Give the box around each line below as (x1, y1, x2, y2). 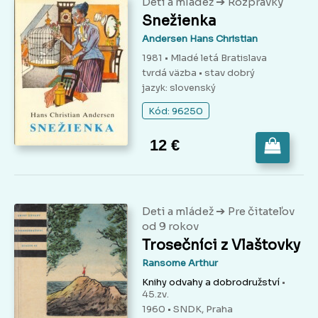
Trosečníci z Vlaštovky (142, 236, 300, 255)
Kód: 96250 (148, 105, 203, 118)
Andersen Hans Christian (142, 33, 258, 45)
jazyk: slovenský (142, 82, 216, 94)
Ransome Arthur (142, 257, 218, 270)
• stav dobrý (199, 67, 255, 79)
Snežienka (142, 12, 216, 31)
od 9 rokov (142, 219, 199, 234)
